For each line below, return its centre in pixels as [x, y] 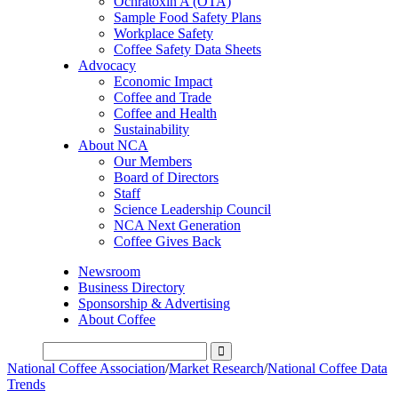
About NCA [113, 145]
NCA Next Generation [177, 225]
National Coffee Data [327, 368]
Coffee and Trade [163, 97]
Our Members [153, 161]
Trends [26, 384]
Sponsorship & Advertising [154, 303]
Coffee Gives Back [167, 241]
